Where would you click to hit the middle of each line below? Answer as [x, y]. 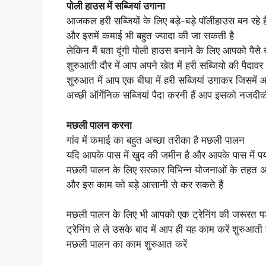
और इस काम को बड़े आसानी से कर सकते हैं [145, 184]
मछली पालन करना [99, 125]
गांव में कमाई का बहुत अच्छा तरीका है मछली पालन [156, 140]
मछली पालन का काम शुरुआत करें [127, 244]
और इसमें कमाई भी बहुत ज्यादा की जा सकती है [150, 36]
